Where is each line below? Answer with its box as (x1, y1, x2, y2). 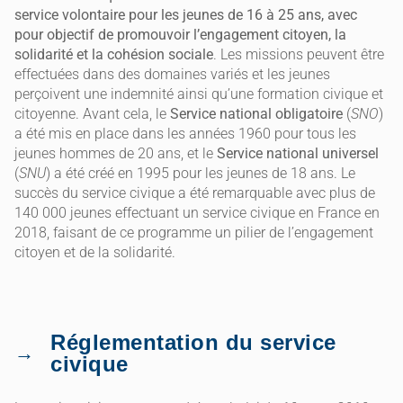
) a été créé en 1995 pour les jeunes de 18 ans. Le (46, 165, 355, 183)
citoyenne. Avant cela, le (14, 105, 170, 123)
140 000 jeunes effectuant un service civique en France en (14, 204, 380, 222)
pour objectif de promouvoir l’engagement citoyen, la (14, 26, 346, 44)
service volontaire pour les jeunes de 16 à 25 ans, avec (14, 6, 357, 24)
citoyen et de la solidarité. (14, 244, 175, 262)
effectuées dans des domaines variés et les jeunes (14, 66, 330, 84)
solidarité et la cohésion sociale (14, 46, 213, 64)
